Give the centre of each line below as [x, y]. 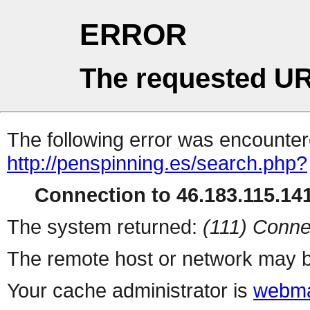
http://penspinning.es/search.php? [157, 163]
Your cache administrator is [130, 291]
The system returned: [105, 227]
